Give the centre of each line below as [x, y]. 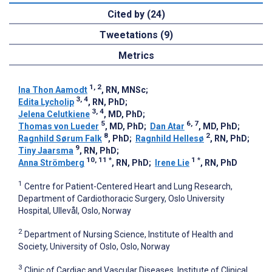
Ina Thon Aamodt [53, 90]
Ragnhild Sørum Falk [60, 139]
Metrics [136, 56]
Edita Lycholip [46, 102]
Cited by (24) [136, 15]
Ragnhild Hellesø [170, 139]
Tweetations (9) [136, 35]
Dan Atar [167, 127]
